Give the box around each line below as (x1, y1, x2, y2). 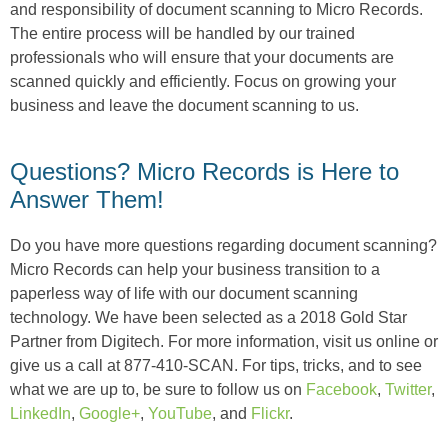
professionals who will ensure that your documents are (10, 48, 394, 66)
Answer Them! (10, 185, 164, 213)
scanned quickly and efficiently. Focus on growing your (10, 72, 396, 90)
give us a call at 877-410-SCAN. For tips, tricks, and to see (10, 356, 422, 374)
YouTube (148, 404, 212, 422)
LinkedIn (10, 404, 71, 422)
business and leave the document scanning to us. (10, 96, 359, 114)
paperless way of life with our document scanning (10, 284, 358, 302)
